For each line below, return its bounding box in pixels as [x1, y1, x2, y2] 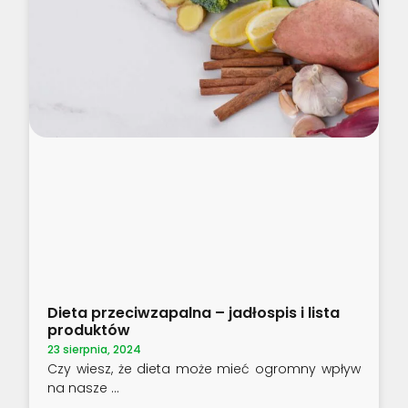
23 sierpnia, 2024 [47, 342, 142, 358]
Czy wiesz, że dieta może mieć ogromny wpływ [47, 360, 361, 379]
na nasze [47, 379, 108, 398]
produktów [47, 320, 131, 342]
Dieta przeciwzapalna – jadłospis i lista [47, 302, 341, 324]
